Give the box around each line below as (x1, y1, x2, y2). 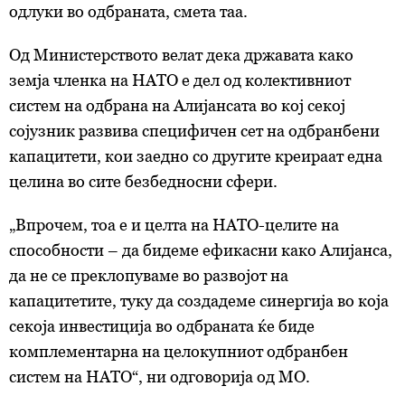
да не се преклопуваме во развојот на (9, 266, 288, 286)
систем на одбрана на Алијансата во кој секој (9, 96, 345, 116)
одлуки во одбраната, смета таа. (9, 2, 248, 22)
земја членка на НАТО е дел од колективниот (9, 71, 351, 90)
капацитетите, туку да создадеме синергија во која (9, 291, 389, 311)
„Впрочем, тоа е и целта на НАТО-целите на (9, 215, 339, 235)
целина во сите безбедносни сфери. (9, 172, 278, 192)
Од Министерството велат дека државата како (9, 45, 353, 65)
